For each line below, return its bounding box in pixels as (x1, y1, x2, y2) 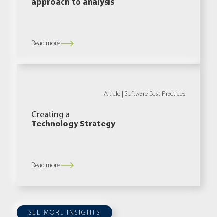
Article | (104, 90, 124, 98)
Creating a (31, 109, 70, 120)
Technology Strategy (31, 118, 115, 129)
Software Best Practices (124, 90, 186, 98)
